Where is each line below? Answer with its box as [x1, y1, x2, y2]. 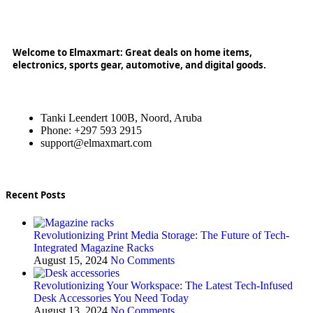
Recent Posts [6, 189, 66, 202]
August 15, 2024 [34, 254, 108, 267]
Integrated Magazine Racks [34, 242, 154, 254]
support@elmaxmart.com [41, 137, 152, 150]
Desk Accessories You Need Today [34, 292, 189, 305]
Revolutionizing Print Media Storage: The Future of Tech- [34, 229, 289, 242]
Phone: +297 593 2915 [41, 124, 142, 137]
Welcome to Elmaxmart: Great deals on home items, [13, 45, 252, 59]
